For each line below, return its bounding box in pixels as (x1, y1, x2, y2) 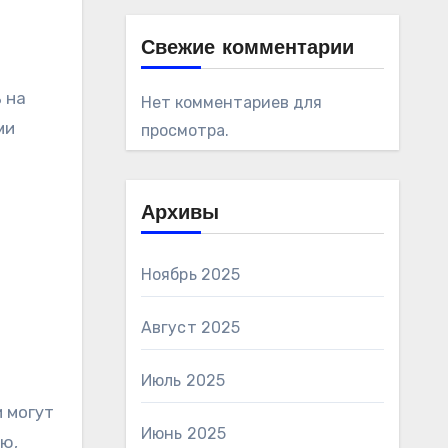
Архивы (140, 204, 219, 224)
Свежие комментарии (140, 39, 354, 59)
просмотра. (140, 121, 229, 140)
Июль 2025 (140, 371, 226, 390)
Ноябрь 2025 (140, 265, 241, 284)
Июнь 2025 (140, 424, 227, 443)
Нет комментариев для (140, 93, 322, 112)
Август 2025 (140, 318, 241, 337)
